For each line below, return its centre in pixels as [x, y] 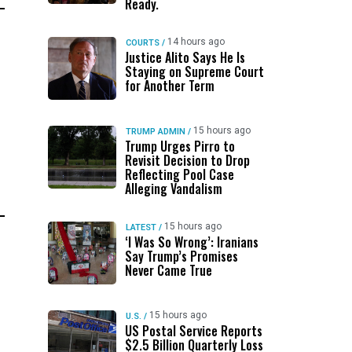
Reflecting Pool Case [179, 174]
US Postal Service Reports [193, 331]
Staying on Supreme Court [194, 71]
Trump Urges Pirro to [180, 146]
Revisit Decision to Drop [187, 160]
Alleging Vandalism [173, 189]
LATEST [141, 227]
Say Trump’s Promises [181, 256]
